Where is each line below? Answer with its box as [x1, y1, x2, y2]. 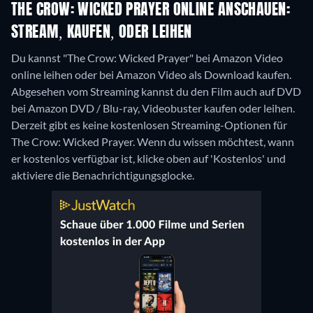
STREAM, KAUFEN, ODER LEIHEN [11, 25, 192, 41]
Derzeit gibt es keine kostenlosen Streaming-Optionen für [11, 118, 287, 132]
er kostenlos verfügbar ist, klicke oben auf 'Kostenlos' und [11, 152, 286, 166]
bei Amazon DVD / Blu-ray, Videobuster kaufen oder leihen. [11, 101, 295, 115]
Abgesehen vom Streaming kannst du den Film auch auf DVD [11, 85, 301, 99]
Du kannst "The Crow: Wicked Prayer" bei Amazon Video [11, 51, 283, 65]
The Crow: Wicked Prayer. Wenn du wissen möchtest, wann [11, 135, 294, 149]
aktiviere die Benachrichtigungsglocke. [11, 168, 194, 182]
